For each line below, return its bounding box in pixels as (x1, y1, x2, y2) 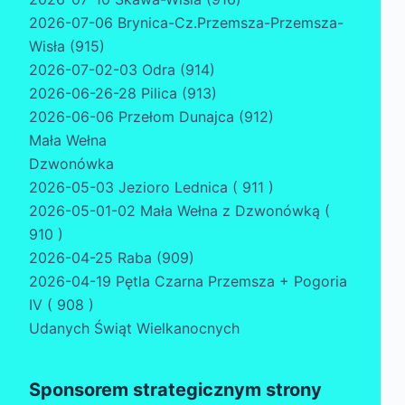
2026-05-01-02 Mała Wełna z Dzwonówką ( (29, 202, 330, 221)
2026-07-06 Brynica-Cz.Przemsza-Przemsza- (29, 14, 344, 33)
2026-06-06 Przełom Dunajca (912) (29, 108, 274, 127)
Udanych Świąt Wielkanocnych (29, 319, 240, 338)
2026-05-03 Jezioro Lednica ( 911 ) (29, 178, 274, 197)
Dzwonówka (29, 155, 114, 174)
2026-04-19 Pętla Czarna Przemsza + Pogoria (29, 272, 347, 291)
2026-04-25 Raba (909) (29, 249, 194, 268)
